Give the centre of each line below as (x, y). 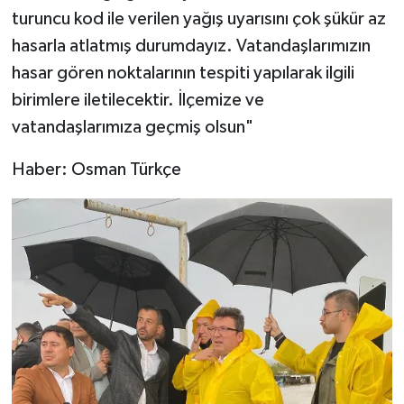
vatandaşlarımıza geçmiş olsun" (132, 127)
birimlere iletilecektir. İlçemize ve (138, 100)
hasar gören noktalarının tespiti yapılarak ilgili (183, 73)
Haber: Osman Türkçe (96, 169)
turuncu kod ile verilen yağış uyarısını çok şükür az (198, 18)
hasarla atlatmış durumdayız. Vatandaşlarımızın (191, 46)
